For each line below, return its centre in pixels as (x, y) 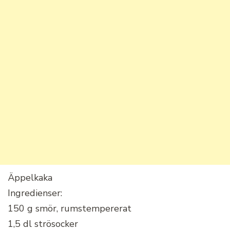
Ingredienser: (35, 193)
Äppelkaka (30, 177)
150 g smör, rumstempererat (70, 208)
